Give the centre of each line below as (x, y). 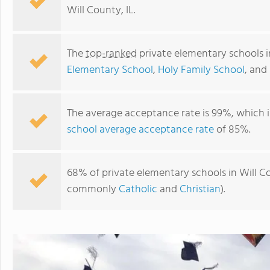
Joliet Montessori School (201, 163)
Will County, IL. (101, 11)
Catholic (138, 190)
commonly (93, 190)
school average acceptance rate (140, 130)
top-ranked (111, 54)
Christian (200, 190)
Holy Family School (201, 70)
